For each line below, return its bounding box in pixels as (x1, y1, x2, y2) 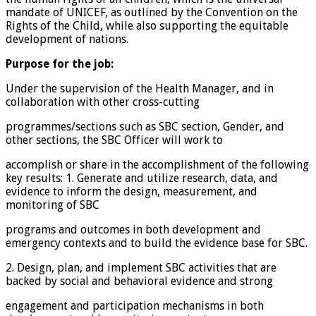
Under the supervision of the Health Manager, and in (6, 81, 274, 95)
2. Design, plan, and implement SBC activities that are (6, 260, 276, 274)
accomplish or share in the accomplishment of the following (6, 157, 309, 171)
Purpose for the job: (6, 56, 114, 71)
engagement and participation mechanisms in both (6, 298, 264, 312)
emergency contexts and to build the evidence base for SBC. (6, 236, 308, 250)
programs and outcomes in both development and (6, 222, 261, 236)
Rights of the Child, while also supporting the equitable (6, 18, 288, 32)
